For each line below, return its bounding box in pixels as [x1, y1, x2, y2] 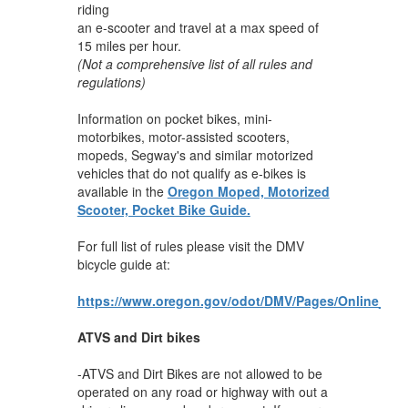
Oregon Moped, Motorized [167, 181, 330, 200]
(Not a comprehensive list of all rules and [76, 54, 312, 73]
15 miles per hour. [76, 36, 185, 55]
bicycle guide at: [76, 254, 170, 273]
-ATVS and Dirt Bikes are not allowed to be [76, 363, 322, 382]
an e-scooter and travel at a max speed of [76, 17, 319, 36]
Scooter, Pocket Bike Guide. [76, 199, 250, 219]
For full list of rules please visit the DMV [76, 236, 304, 255]
